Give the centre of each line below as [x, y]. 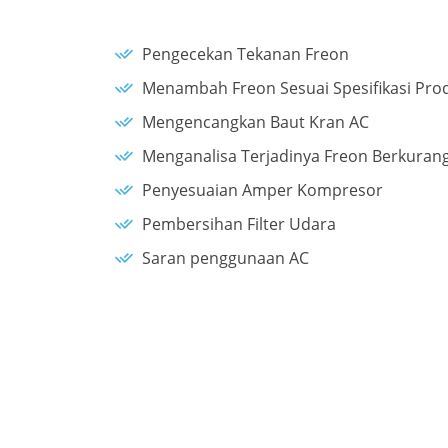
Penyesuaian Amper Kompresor [262, 190]
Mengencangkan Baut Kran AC [255, 122]
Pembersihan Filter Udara [239, 224]
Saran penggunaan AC [225, 258]
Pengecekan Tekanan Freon [245, 54]
